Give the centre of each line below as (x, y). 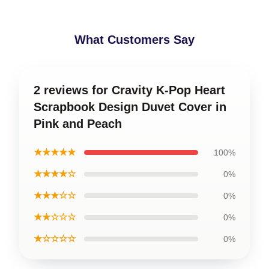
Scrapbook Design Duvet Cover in (130, 107)
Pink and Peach (78, 123)
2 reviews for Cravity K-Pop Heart (129, 90)
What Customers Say (134, 39)
